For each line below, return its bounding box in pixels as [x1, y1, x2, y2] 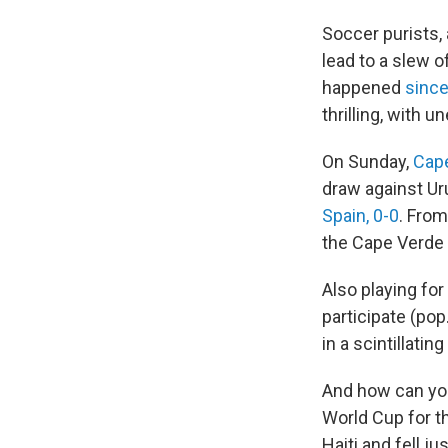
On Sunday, [322, 151, 413, 173]
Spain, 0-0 [322, 205, 399, 227]
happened [322, 77, 405, 99]
